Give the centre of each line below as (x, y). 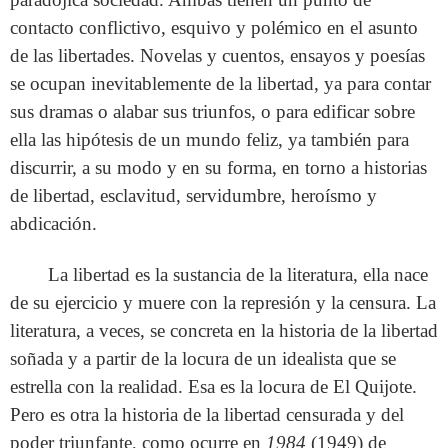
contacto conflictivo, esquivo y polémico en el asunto (214, 27)
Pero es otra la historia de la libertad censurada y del (207, 415)
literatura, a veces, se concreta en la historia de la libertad (224, 331)
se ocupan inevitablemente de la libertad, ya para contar (220, 83)
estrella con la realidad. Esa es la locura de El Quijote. (213, 387)
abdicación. (53, 223)
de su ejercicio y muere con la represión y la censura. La (223, 303)
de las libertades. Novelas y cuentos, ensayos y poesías (217, 55)
